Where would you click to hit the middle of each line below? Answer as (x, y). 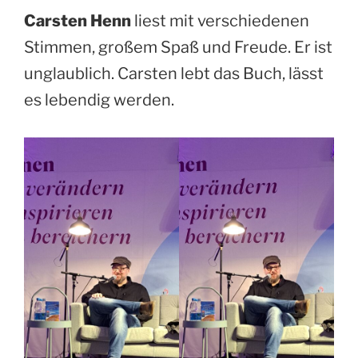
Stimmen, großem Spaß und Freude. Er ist (178, 48)
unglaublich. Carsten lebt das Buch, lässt (174, 74)
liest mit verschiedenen (220, 21)
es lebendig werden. (99, 100)
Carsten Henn (78, 21)
